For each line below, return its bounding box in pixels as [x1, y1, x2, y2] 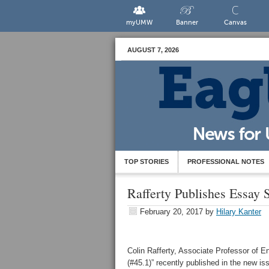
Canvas [223, 19, 247, 26]
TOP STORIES [124, 158, 169, 165]
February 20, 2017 [140, 207, 203, 216]
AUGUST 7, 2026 [127, 46, 179, 53]
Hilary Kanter [216, 207, 261, 216]
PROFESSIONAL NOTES [187, 158, 264, 165]
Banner [176, 19, 199, 26]
